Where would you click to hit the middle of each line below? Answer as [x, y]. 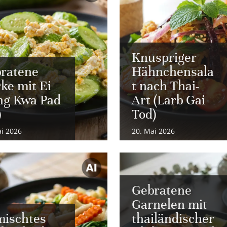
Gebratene [162, 191]
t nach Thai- [165, 86]
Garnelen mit [169, 205]
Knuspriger [164, 58]
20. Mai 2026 [153, 131]
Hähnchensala [173, 72]
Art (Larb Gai [168, 101]
